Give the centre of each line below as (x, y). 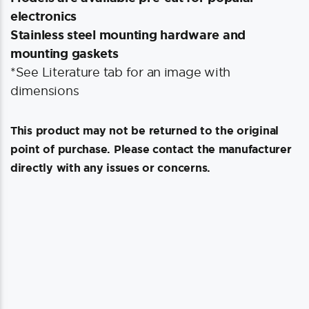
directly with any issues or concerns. (111, 168)
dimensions (45, 91)
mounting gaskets (64, 53)
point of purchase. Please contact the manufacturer (151, 149)
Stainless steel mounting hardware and (128, 34)
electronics (44, 16)
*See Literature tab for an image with (121, 72)
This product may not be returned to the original (145, 130)
